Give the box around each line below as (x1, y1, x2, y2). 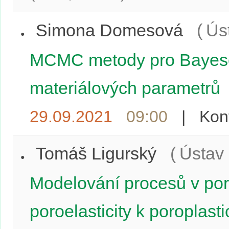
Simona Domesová (36, 20, 183, 40)
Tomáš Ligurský (36, 144, 156, 163)
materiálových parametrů (30, 78, 220, 98)
